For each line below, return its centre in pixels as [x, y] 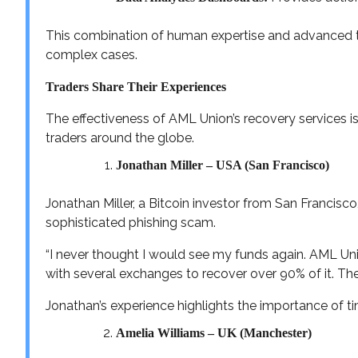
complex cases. [91, 54]
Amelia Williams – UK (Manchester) [214, 332]
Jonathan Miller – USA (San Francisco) [223, 165]
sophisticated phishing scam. [131, 222]
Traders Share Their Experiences [136, 86]
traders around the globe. [120, 137]
